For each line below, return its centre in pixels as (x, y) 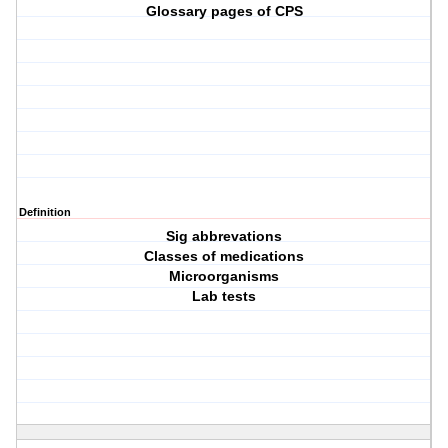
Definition (45, 212)
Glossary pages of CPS (224, 11)
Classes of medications (224, 256)
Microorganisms (224, 276)
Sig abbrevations (224, 236)
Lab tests (224, 296)
